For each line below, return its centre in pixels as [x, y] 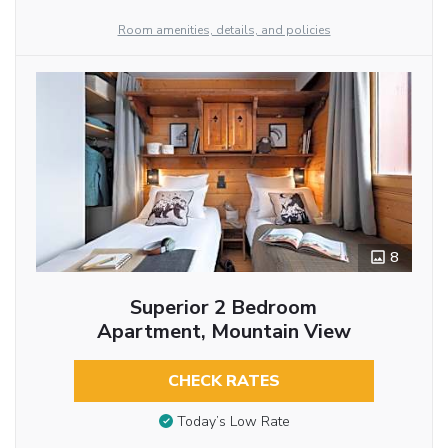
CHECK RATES [223, 380]
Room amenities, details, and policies [224, 29]
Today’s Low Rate [233, 422]
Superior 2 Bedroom [224, 307]
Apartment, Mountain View [223, 331]
